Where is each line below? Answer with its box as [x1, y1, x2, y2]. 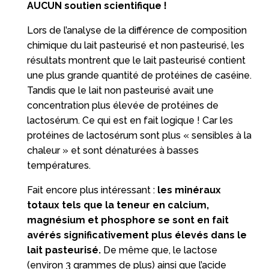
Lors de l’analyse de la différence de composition [26, 24, 247, 36]
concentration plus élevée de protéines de [26, 99, 219, 111]
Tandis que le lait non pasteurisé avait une [26, 84, 214, 96]
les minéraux [157, 184, 221, 196]
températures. [26, 159, 91, 171]
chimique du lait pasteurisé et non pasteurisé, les [26, 39, 244, 51]
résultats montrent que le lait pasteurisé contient [26, 54, 246, 66]
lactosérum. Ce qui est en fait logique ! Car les [26, 114, 233, 126]
